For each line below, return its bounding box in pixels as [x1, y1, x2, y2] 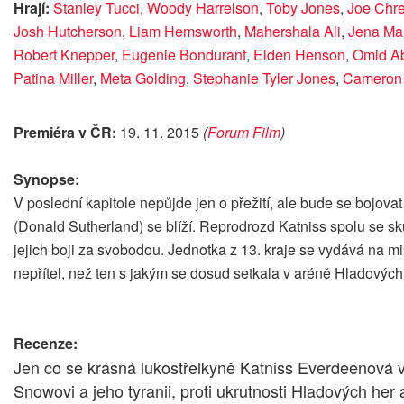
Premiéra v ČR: [14, 121, 120, 142]
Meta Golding [100, 67, 186, 88]
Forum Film [207, 121, 280, 142]
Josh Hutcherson [14, 20, 122, 41]
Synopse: [14, 168, 79, 189]
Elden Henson [253, 43, 345, 65]
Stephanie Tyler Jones [193, 67, 335, 88]
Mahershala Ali [244, 20, 341, 41]
